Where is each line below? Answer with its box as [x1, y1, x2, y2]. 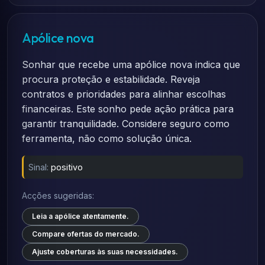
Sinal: [28, 162, 49, 172]
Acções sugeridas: [22, 190, 94, 201]
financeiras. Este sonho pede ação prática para [22, 103, 234, 115]
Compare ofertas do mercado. [32, 230, 140, 238]
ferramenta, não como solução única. [22, 132, 192, 144]
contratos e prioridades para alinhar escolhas [22, 88, 226, 100]
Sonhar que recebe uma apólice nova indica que [22, 59, 240, 70]
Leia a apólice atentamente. [32, 212, 129, 221]
